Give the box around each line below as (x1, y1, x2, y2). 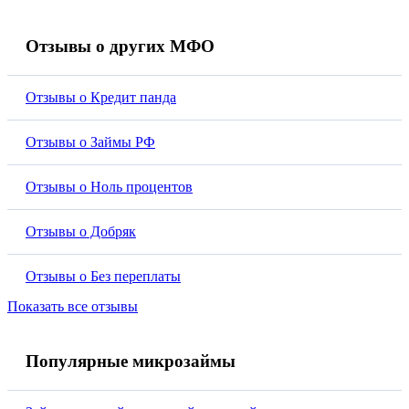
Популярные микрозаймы (26, 351, 236, 372)
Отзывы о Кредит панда (26, 89, 176, 106)
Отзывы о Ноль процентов (26, 179, 193, 195)
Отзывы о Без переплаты (26, 268, 181, 285)
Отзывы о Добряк (26, 224, 136, 240)
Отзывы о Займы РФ (26, 134, 155, 151)
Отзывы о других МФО (26, 37, 215, 57)
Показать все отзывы (7, 299, 138, 315)
